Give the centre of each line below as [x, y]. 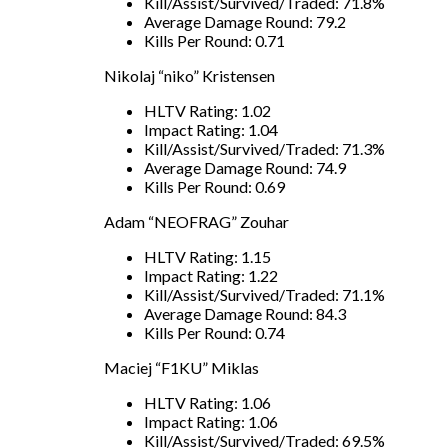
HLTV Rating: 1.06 [207, 402]
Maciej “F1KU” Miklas [181, 367]
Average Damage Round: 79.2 [245, 21]
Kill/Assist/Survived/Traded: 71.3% [264, 148]
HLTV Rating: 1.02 [207, 110]
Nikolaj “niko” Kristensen [189, 75]
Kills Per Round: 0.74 [214, 332]
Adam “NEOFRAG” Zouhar [196, 221]
